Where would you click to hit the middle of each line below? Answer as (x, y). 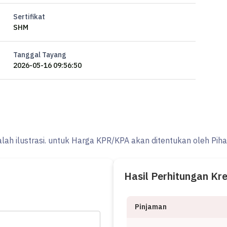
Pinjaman (151, 207)
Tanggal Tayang (40, 55)
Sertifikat (29, 17)
